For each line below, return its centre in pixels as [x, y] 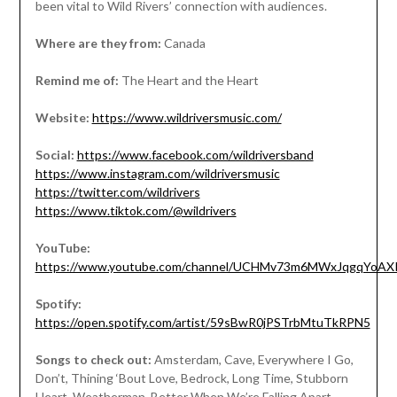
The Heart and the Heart [190, 80]
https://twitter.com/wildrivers [117, 191]
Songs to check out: [93, 359]
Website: [62, 117]
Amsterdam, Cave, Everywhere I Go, [252, 359]
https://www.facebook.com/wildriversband [195, 154]
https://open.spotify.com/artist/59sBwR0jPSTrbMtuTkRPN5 [202, 322]
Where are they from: [98, 43]
